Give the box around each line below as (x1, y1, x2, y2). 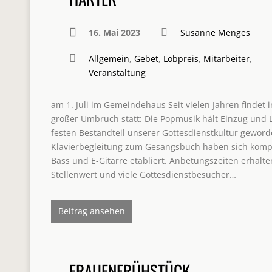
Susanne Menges (180, 27, 250, 38)
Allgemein (89, 53, 129, 64)
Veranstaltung (89, 67, 146, 78)
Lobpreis (163, 53, 199, 64)
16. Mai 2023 (89, 27, 140, 38)
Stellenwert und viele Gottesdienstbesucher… (51, 169, 236, 180)
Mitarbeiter (203, 53, 250, 64)
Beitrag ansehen (58, 205, 125, 217)
